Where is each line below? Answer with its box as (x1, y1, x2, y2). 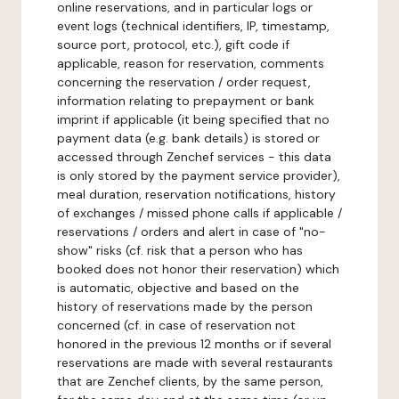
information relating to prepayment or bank (57, 93, 314, 109)
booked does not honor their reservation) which (57, 261, 339, 277)
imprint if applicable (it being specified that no (57, 111, 330, 127)
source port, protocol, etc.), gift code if (57, 37, 289, 53)
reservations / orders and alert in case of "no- (57, 224, 326, 240)
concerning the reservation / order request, (57, 74, 311, 90)
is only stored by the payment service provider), (57, 167, 340, 183)
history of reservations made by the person (57, 298, 313, 314)
